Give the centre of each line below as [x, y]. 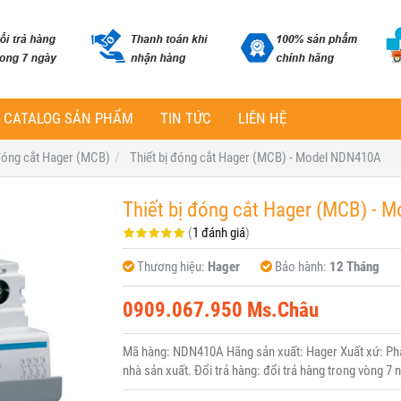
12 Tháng [354, 267]
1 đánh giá [218, 233]
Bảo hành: [302, 267]
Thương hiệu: [172, 267]
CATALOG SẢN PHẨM [68, 119]
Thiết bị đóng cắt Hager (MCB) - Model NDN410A [256, 158]
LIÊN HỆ [262, 119]
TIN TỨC [186, 119]
